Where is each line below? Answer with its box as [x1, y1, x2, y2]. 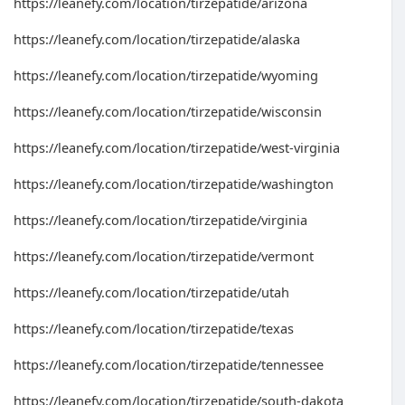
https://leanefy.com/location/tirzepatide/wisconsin [14, 102, 322, 120]
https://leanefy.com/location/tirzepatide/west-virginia [14, 138, 340, 156]
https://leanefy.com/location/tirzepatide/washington [14, 174, 334, 193]
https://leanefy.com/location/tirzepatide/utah [14, 283, 289, 301]
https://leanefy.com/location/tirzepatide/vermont [14, 247, 314, 265]
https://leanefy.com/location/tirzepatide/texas [14, 319, 294, 337]
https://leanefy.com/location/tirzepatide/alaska [14, 30, 300, 48]
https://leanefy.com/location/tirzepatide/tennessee [14, 355, 324, 373]
